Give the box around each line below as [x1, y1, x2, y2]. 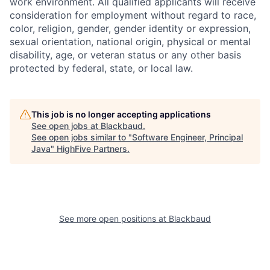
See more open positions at [59, 213, 169, 224]
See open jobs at [31, 121, 101, 131]
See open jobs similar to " [31, 132, 132, 142]
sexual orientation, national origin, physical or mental [10, 36, 251, 48]
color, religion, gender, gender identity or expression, [10, 22, 251, 34]
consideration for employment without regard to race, [10, 9, 256, 21]
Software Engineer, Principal [132, 132, 243, 142]
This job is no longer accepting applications [31, 109, 211, 119]
